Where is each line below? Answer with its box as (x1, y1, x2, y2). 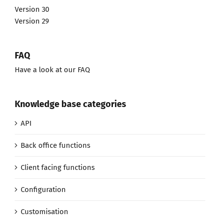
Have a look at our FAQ (15, 65, 90, 75)
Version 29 (15, 17, 49, 26)
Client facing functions (21, 163, 95, 172)
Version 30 (15, 5, 49, 14)
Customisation (21, 207, 68, 216)
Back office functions (21, 140, 90, 150)
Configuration (21, 185, 66, 194)
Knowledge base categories (15, 99, 126, 110)
